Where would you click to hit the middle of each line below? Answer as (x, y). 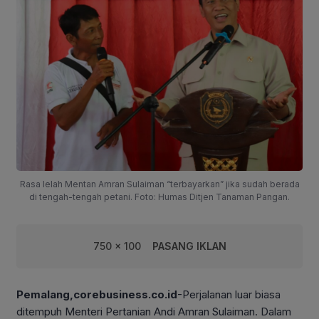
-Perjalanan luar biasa (229, 294)
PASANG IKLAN (189, 246)
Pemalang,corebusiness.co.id (97, 294)
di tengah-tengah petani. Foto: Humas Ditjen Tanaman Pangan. (159, 197)
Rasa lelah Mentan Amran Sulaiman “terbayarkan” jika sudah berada (159, 184)
